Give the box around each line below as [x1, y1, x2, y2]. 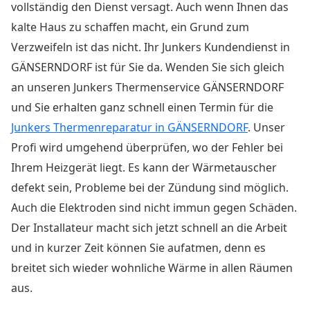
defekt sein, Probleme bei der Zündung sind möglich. [11, 180, 289, 196]
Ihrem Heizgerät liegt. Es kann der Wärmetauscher [11, 160, 277, 176]
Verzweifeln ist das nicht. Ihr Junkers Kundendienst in [11, 39, 290, 55]
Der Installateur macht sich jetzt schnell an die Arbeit [11, 220, 287, 236]
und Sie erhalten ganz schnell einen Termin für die [11, 100, 273, 116]
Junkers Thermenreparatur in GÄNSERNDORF [11, 120, 248, 136]
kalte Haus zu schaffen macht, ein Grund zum [11, 19, 249, 35]
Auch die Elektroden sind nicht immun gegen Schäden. [11, 200, 297, 216]
